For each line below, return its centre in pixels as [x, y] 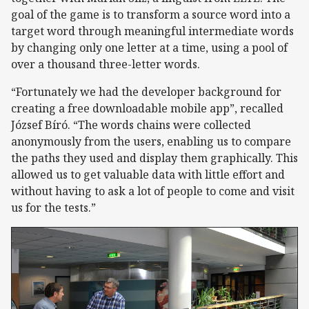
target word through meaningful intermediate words [152, 31]
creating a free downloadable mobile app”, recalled [147, 109]
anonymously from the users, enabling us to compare [151, 142]
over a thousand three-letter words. [106, 64]
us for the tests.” [53, 208]
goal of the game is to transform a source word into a [151, 15]
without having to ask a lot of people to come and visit [153, 191]
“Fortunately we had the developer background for [146, 92]
